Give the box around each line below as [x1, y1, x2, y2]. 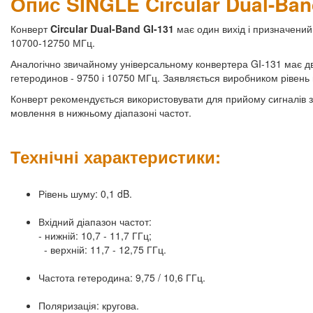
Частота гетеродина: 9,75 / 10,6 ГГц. [38, 270, 205, 285]
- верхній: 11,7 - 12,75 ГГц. [38, 242, 166, 257]
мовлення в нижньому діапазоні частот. [10, 105, 191, 120]
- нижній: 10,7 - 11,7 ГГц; [38, 228, 152, 243]
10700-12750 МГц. [10, 36, 95, 50]
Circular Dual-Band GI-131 [50, 22, 177, 36]
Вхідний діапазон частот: [38, 214, 152, 229]
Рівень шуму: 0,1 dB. [38, 187, 132, 201]
